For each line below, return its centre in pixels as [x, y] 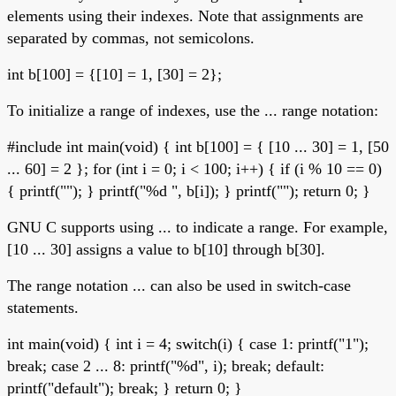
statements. [43, 307]
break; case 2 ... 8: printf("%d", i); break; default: [166, 366]
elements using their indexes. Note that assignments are [185, 15]
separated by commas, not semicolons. [131, 38]
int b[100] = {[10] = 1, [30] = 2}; [114, 74]
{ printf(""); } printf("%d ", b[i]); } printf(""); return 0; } [189, 190]
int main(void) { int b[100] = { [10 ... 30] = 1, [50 [228, 146]
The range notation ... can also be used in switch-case [179, 285]
